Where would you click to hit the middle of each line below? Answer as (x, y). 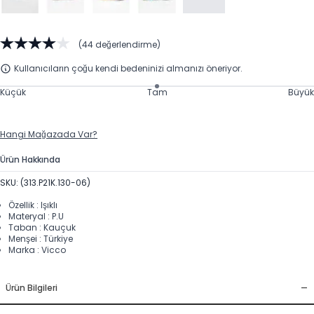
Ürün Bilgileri (32, 287)
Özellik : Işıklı (33, 205)
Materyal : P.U (36, 216)
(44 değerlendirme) (120, 45)
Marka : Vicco (37, 250)
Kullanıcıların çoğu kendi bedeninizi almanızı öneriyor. (128, 68)
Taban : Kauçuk (42, 227)
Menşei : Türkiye (41, 238)
